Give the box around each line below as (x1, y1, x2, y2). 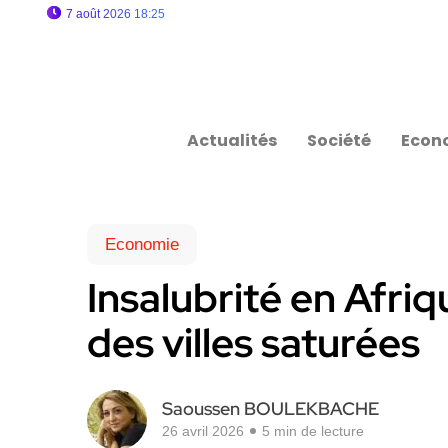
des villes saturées (87, 316, 420, 369)
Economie (105, 235, 179, 254)
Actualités (187, 129, 278, 152)
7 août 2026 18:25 (66, 7, 165, 21)
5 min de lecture (262, 423, 364, 439)
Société (307, 129, 372, 152)
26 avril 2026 (162, 423, 244, 439)
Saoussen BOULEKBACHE (162, 397, 379, 420)
